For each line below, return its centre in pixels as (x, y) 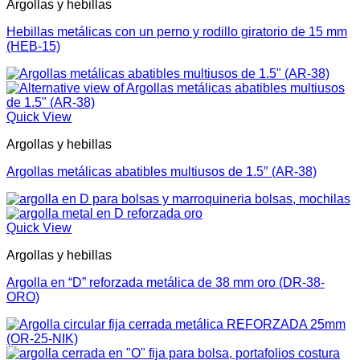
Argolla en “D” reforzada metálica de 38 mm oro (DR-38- (166, 282)
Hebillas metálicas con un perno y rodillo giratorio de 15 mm (177, 31)
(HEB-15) (33, 46)
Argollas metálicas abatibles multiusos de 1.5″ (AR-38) (162, 171)
